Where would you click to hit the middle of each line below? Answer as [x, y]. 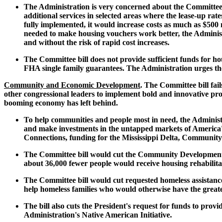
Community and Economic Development [72, 85]
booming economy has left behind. [61, 103]
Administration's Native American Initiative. [98, 215]
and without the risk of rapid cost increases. [97, 43]
